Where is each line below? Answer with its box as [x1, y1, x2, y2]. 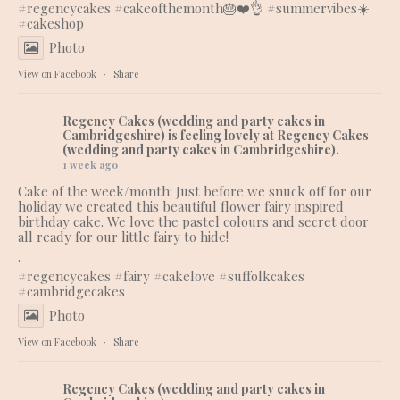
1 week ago [62, 158, 118, 172]
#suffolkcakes [219, 267, 304, 286]
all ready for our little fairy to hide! [18, 228, 229, 246]
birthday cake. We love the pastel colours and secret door [18, 212, 369, 231]
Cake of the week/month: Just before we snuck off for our [18, 182, 371, 201]
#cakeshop [18, 14, 84, 33]
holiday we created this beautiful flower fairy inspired [18, 197, 344, 216]
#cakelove [154, 267, 215, 286]
